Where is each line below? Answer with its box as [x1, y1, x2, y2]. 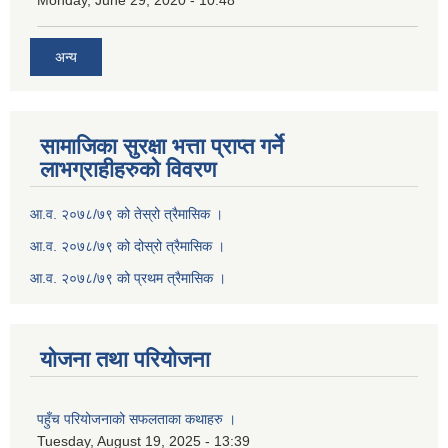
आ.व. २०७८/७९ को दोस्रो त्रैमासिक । [30, 237, 225, 254]
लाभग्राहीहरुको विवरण [40, 156, 216, 182]
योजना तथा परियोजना [40, 346, 210, 372]
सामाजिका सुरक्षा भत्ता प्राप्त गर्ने [40, 133, 284, 159]
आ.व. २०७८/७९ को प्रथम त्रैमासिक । [30, 269, 226, 286]
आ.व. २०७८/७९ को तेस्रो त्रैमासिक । [30, 205, 223, 222]
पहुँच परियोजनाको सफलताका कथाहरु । [37, 410, 236, 427]
